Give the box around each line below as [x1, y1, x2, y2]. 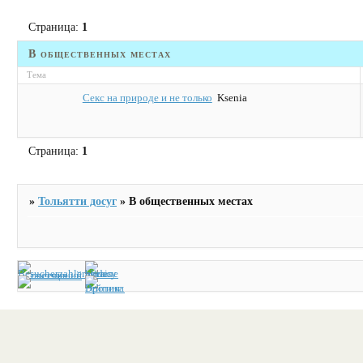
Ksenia [216, 92, 247, 105]
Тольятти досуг [38, 194, 117, 207]
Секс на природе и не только [82, 92, 212, 105]
